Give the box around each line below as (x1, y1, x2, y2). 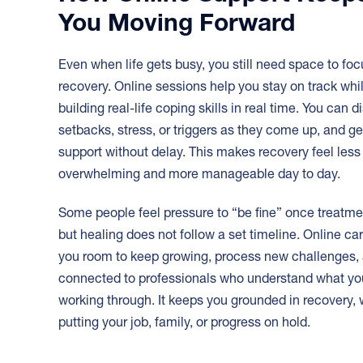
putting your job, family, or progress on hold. (58, 314, 310, 331)
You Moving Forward (58, 7, 295, 38)
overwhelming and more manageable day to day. (58, 165, 340, 182)
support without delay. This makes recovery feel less (58, 143, 361, 160)
